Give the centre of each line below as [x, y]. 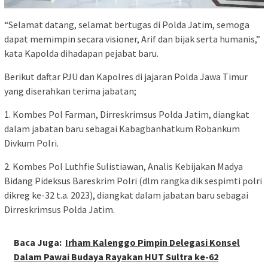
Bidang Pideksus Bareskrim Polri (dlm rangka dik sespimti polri [133, 180]
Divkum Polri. [31, 143]
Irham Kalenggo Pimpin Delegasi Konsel [153, 242]
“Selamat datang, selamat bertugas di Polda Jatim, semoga [127, 24]
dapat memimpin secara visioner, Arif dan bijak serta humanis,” [132, 39]
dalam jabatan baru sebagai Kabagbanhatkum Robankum [122, 128]
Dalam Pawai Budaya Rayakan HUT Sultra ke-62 [116, 256]
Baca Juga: [38, 242]
